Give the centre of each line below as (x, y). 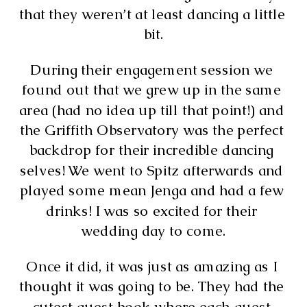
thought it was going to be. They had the (152, 286)
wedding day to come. (153, 231)
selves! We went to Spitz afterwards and (152, 170)
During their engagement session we (152, 70)
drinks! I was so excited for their (152, 210)
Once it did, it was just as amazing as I (151, 266)
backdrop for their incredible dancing (151, 150)
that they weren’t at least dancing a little (152, 14)
